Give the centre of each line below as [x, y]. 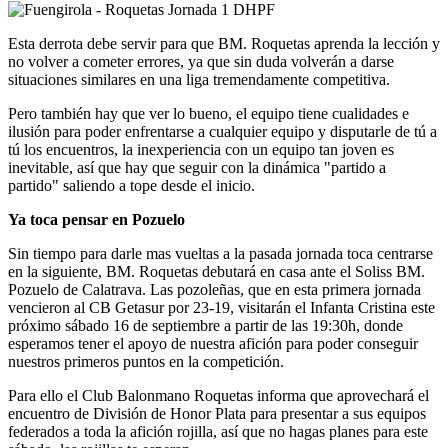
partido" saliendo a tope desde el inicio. [131, 186]
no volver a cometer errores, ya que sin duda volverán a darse [201, 62]
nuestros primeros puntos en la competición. [146, 362]
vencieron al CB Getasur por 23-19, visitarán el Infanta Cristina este [221, 308]
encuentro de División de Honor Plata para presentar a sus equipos [217, 414]
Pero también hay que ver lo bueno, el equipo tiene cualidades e [208, 114]
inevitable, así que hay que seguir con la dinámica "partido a [197, 168]
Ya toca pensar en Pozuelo [96, 220]
